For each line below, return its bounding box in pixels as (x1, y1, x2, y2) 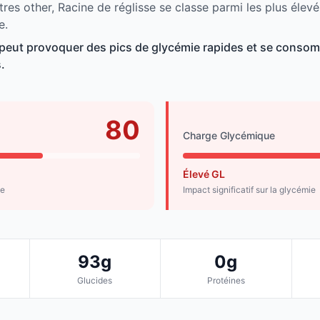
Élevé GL (183, 168, 225, 181)
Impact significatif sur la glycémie (183, 184, 316, 196)
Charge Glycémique (183, 129, 275, 142)
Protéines (206, 275, 245, 286)
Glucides (77, 275, 113, 286)
